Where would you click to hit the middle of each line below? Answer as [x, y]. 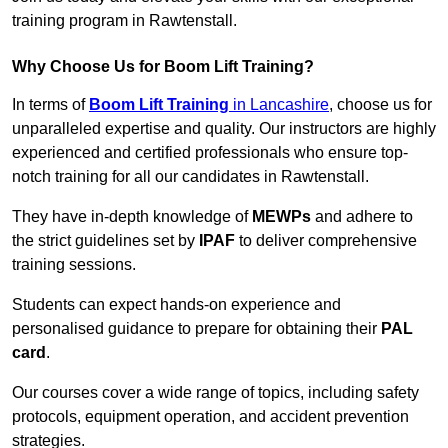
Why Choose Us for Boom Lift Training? [163, 67]
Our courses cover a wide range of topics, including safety [215, 393]
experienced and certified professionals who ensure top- [210, 153]
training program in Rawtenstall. [124, 21]
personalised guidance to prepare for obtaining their [196, 329]
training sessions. [74, 265]
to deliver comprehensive [326, 241]
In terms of [50, 105]
